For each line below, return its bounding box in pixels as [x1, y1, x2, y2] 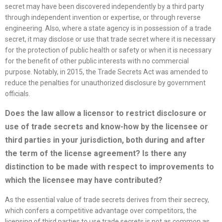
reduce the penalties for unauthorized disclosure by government [5, 79, 206, 87]
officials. [5, 90, 30, 98]
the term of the [5, 149, 64, 159]
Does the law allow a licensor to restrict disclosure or [5, 109, 207, 118]
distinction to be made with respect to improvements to [5, 162, 214, 172]
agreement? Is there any [94, 149, 186, 159]
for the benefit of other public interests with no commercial [5, 57, 189, 65]
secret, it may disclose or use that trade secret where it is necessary [5, 35, 216, 44]
